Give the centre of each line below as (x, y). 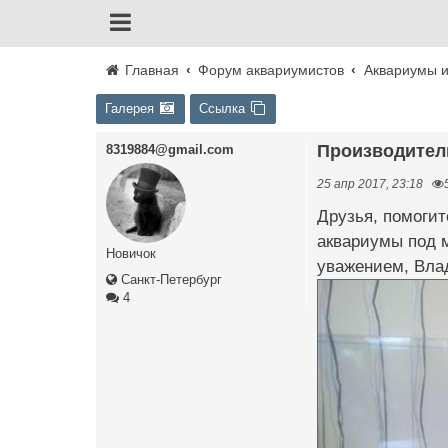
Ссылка (222, 108)
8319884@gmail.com (170, 149)
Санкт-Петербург (169, 279)
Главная (150, 70)
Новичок (131, 253)
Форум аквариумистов (271, 70)
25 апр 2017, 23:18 (370, 183)
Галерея (129, 108)
